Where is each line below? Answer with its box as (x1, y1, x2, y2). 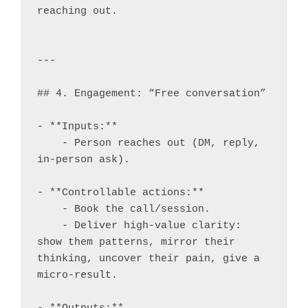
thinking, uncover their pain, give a (37, 252, 260, 265)
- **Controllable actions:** (37, 186, 204, 199)
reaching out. (37, 5, 118, 17)
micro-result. (37, 269, 118, 281)
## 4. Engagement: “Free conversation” (37, 87, 266, 100)
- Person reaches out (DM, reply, (37, 137, 62, 149)
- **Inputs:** (37, 120, 118, 133)
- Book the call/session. (37, 203, 62, 215)
